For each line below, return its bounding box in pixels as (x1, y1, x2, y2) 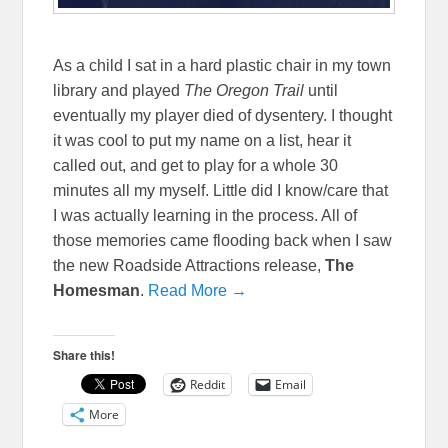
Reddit (190, 375, 226, 393)
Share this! (53, 345, 116, 364)
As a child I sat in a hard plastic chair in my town (53, 56, 392, 74)
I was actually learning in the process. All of (53, 206, 358, 224)
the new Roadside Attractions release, (53, 256, 326, 274)
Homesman (53, 281, 141, 299)
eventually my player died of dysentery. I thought (53, 106, 393, 124)
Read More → (148, 281, 248, 299)
